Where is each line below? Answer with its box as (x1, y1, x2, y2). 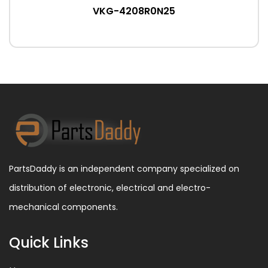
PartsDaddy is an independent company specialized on (9, 163, 239, 175)
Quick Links (9, 233, 89, 252)
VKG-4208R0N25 (93, 4, 175, 18)
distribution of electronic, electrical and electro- (9, 182, 211, 194)
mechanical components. (9, 201, 118, 213)
